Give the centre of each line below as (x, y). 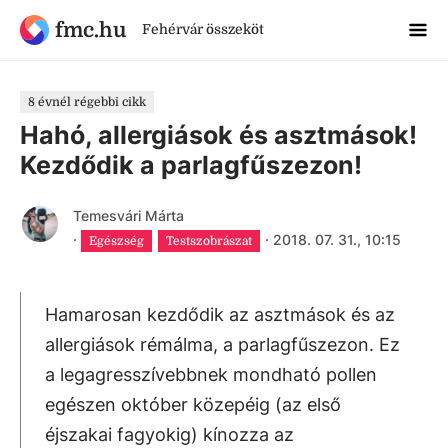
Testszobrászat (209, 241)
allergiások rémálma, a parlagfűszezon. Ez (222, 344)
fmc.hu (90, 29)
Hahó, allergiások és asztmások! (218, 135)
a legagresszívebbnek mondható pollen (211, 374)
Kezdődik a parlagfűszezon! (191, 165)
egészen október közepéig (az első (193, 404)
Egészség (116, 241)
